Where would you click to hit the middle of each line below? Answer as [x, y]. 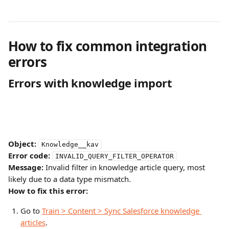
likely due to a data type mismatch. [70, 179]
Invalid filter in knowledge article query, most [125, 167]
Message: [26, 167]
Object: [22, 144]
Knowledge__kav [70, 144]
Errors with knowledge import [90, 83]
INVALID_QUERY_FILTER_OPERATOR [114, 156]
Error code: [29, 155]
